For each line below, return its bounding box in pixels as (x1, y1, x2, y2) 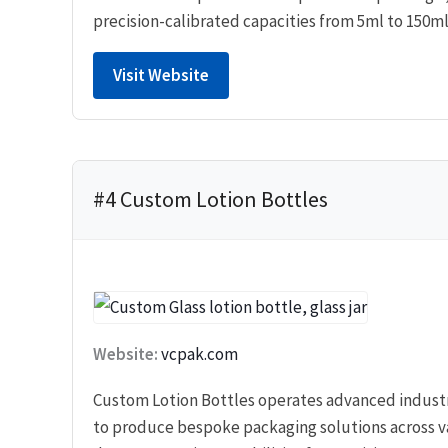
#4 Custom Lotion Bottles (93, 185, 328, 213)
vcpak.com (161, 342, 238, 365)
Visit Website (113, 63, 209, 86)
